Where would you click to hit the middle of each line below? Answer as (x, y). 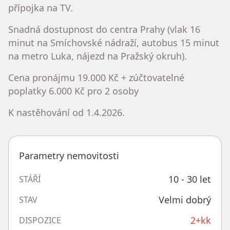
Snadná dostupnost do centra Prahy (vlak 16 (104, 29)
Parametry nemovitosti (69, 155)
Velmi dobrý (185, 199)
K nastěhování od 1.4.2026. (66, 112)
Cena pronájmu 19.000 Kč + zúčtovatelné (96, 77)
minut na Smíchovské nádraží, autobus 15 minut (114, 42)
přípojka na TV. (41, 7)
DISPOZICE (40, 220)
